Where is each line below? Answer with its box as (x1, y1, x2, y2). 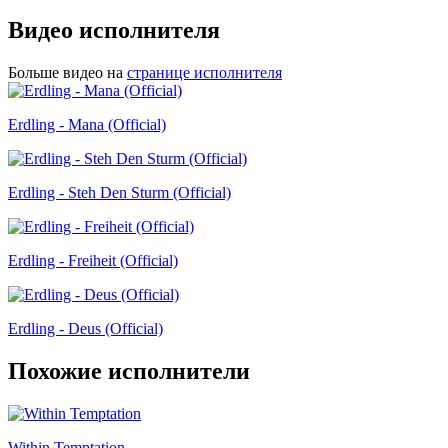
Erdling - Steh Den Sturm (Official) (8, 184, 231, 202)
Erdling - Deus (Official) (8, 320, 163, 338)
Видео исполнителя (8, 17, 220, 44)
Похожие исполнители (8, 357, 250, 384)
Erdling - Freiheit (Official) (8, 252, 178, 270)
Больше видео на (8, 64, 123, 82)
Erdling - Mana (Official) (8, 116, 166, 134)
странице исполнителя (127, 64, 282, 82)
